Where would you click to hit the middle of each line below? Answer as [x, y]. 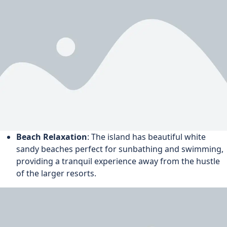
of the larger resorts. [56, 174]
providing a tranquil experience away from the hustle [118, 161]
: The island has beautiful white [146, 137]
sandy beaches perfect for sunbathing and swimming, [120, 149]
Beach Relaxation [52, 137]
